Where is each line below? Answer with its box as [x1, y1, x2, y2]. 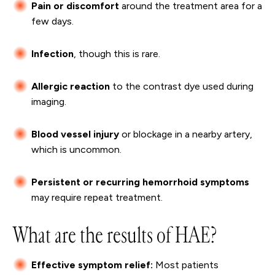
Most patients [153, 259, 219, 271]
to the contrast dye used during [110, 80, 254, 93]
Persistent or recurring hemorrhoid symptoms [31, 176, 249, 188]
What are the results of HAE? [13, 222, 217, 250]
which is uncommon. [31, 144, 122, 156]
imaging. [31, 96, 66, 108]
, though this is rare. [74, 48, 160, 60]
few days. [31, 15, 74, 28]
